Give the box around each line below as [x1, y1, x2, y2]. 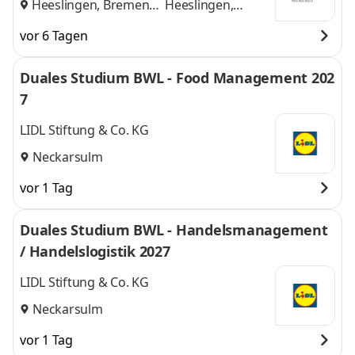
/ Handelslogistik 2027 [20, 242, 170, 261]
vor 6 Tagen [20, 27, 88, 44]
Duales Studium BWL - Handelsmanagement [20, 220, 328, 239]
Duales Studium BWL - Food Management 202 [20, 68, 334, 87]
